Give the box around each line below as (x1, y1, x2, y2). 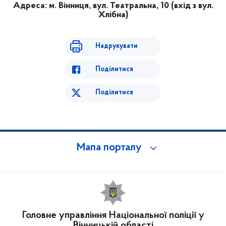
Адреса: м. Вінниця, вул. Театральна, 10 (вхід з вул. (13, 1, 213, 11)
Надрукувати (95, 42, 138, 50)
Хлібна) (98, 10, 128, 20)
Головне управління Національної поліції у (22, 210, 204, 220)
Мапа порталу (77, 142, 142, 153)
